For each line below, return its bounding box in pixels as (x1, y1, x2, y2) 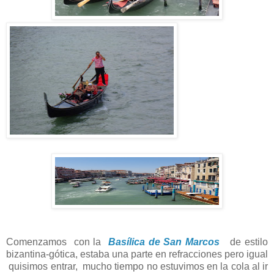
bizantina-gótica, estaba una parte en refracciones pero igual (6, 249, 268, 260)
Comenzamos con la (6, 237, 108, 248)
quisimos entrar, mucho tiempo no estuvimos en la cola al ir (6, 261, 268, 272)
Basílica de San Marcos (108, 237, 220, 248)
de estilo (220, 237, 268, 248)
